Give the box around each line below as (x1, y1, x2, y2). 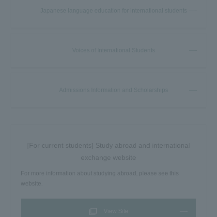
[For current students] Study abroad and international (27, 141, 190, 149)
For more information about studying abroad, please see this (21, 170, 179, 177)
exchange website (81, 153, 136, 161)
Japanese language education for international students (40, 7, 187, 14)
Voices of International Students (72, 46, 155, 54)
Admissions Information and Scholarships (59, 86, 168, 93)
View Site (103, 207, 128, 215)
